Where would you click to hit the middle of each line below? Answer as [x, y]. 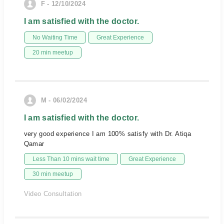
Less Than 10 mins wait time [71, 159]
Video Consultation [53, 194]
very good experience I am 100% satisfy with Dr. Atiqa [107, 134]
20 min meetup [52, 52]
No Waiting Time [55, 37]
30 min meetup [52, 174]
